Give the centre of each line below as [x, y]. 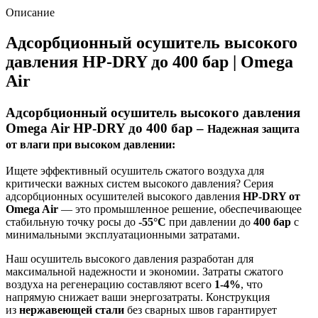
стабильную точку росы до [72, 222]
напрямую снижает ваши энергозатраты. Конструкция [138, 297]
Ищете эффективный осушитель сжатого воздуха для [135, 171]
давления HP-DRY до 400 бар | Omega [149, 61]
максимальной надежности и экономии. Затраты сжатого [144, 272]
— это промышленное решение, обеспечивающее [180, 209]
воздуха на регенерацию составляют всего [110, 285]
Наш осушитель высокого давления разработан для [130, 259]
